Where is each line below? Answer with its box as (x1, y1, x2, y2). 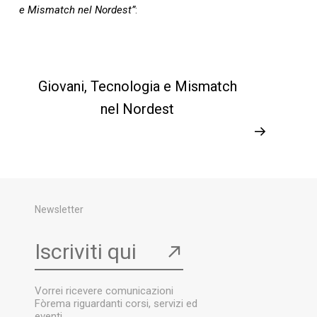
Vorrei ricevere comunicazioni (35, 284, 174, 297)
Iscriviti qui (35, 238, 137, 264)
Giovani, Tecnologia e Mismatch (38, 77, 237, 95)
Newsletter (35, 203, 84, 215)
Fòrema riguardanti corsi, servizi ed (35, 296, 198, 310)
